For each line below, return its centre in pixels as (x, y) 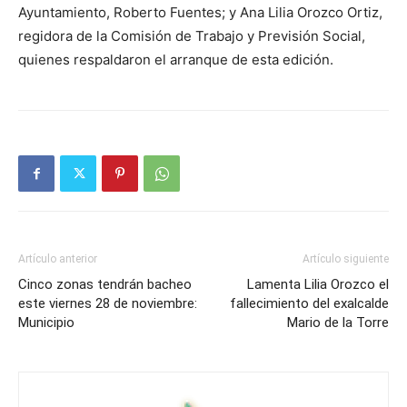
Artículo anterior (58, 259)
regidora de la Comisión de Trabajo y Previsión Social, (192, 36)
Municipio (46, 323)
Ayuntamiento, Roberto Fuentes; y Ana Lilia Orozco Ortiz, (200, 13)
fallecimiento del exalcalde (309, 304)
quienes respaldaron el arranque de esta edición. (176, 60)
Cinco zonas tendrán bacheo (105, 285)
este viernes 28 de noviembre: (108, 304)
